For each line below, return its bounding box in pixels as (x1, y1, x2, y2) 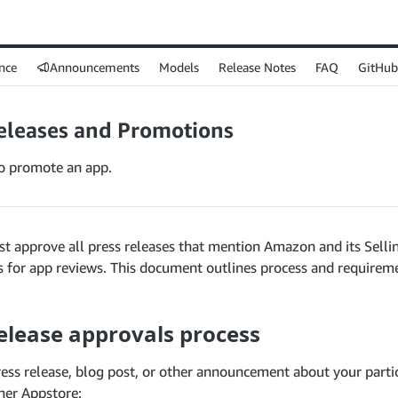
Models (159, 59, 199, 75)
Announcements (50, 59, 139, 75)
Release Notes (219, 59, 296, 75)
